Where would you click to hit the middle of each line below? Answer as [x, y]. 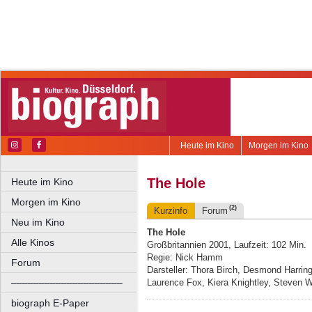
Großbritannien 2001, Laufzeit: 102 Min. [227, 245]
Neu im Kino [38, 222]
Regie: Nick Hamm [185, 258]
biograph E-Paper [50, 303]
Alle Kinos [33, 242]
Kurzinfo [171, 211]
